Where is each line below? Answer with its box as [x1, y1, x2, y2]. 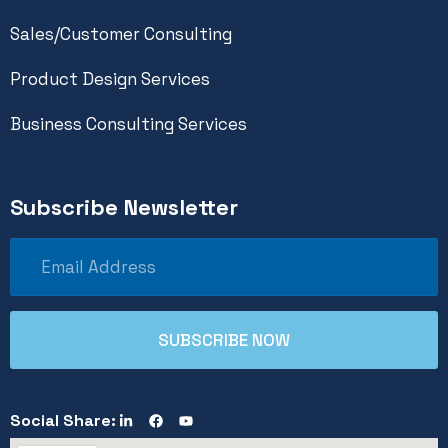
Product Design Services [10, 67, 210, 90]
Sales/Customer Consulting [10, 22, 232, 45]
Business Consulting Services [10, 112, 247, 135]
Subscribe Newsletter [10, 192, 238, 221]
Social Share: [10, 409, 116, 431]
